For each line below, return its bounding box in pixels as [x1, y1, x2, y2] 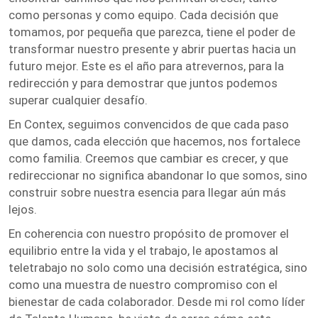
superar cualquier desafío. [9, 93, 148, 107]
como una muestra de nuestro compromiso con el [9, 278, 278, 292]
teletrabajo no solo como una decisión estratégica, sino [9, 261, 307, 275]
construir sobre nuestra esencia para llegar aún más [9, 185, 286, 199]
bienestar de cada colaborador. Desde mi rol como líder [9, 295, 305, 309]
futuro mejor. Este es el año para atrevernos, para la [9, 59, 284, 73]
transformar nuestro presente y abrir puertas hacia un [9, 42, 296, 56]
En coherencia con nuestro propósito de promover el [9, 226, 289, 241]
